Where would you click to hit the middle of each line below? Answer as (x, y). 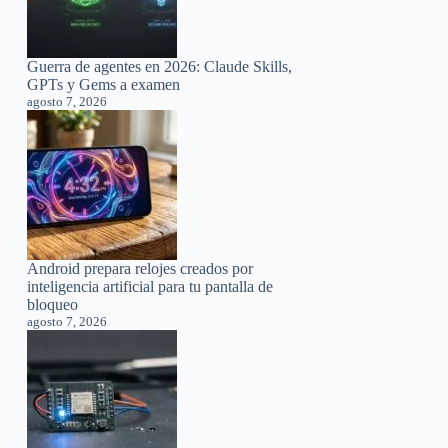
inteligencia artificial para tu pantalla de (150, 286)
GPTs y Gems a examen (104, 84)
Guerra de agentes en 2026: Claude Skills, (160, 66)
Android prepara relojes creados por (140, 268)
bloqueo (53, 304)
